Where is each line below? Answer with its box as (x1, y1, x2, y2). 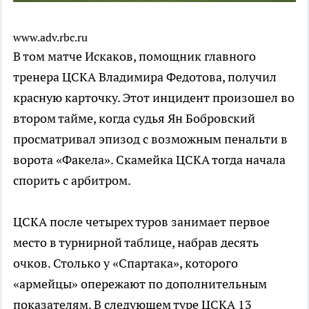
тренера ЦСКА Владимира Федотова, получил (13, 69, 277, 86)
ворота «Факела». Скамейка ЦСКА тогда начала (13, 152, 286, 168)
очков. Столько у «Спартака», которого (13, 255, 238, 272)
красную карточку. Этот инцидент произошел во (13, 90, 295, 106)
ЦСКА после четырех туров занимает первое (13, 214, 270, 230)
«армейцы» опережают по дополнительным (13, 276, 267, 292)
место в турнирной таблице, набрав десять (13, 235, 259, 251)
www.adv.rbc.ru (13, 30, 88, 45)
